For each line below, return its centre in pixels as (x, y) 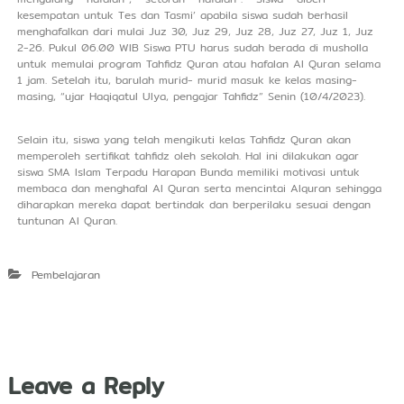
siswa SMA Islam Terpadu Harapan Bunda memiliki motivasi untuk (188, 172)
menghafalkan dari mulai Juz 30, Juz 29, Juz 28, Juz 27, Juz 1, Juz (195, 31)
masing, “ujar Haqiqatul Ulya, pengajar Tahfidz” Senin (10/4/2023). (191, 96)
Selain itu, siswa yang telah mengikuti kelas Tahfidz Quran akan (184, 139)
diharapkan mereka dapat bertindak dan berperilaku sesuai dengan (193, 204)
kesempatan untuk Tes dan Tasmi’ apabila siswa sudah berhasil (182, 15)
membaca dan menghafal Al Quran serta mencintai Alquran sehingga (199, 188)
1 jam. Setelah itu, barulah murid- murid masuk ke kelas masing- (187, 80)
